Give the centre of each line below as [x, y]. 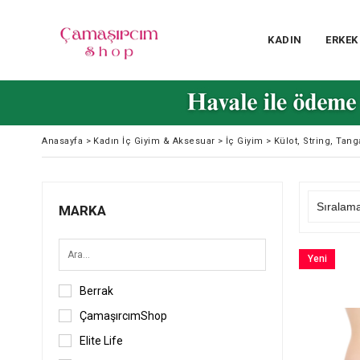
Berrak [96, 291]
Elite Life [101, 341]
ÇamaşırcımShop [123, 316]
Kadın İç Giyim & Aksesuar [154, 141]
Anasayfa [62, 141]
